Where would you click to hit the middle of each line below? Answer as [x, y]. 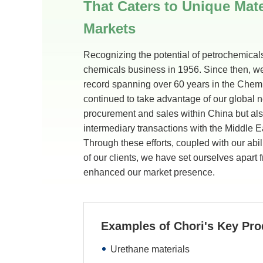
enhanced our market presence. [149, 173]
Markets [109, 29]
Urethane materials [150, 249]
